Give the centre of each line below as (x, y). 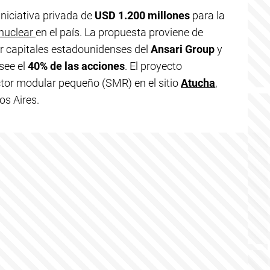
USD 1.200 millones (142, 15)
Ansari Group (183, 49)
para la (207, 15)
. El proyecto (153, 66)
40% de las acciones (76, 66)
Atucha (198, 83)
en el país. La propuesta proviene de (119, 32)
